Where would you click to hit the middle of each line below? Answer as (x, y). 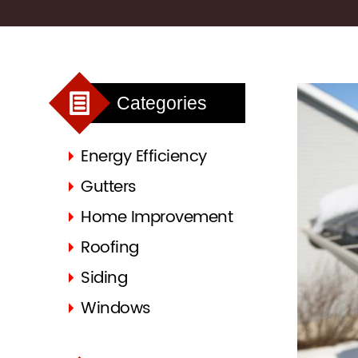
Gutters (109, 187)
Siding (104, 278)
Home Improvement (157, 218)
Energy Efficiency (144, 157)
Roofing (110, 248)
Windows (116, 309)
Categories (162, 103)
